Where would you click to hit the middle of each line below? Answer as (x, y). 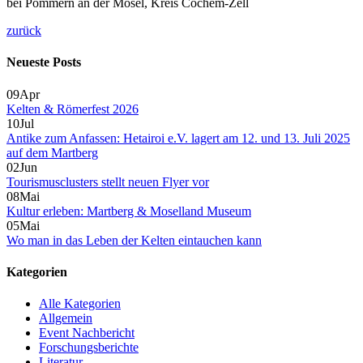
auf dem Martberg (52, 152)
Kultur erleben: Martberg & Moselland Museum (129, 211)
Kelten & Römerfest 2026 (73, 109)
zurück (24, 31)
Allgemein (66, 318)
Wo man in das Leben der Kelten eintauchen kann (134, 240)
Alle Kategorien (80, 304)
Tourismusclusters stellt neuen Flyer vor (108, 181)
